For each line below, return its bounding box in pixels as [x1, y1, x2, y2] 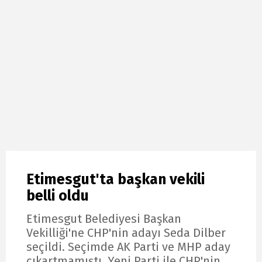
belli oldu [26, 187, 89, 205]
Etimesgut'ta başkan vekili [26, 171, 205, 189]
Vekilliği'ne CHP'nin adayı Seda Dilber [26, 225, 226, 240]
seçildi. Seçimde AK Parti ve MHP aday [26, 239, 230, 254]
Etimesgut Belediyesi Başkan [26, 211, 181, 226]
